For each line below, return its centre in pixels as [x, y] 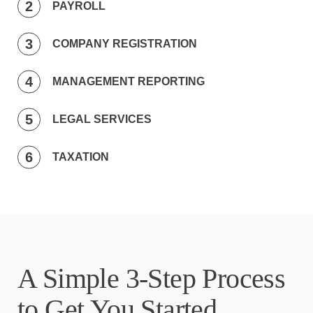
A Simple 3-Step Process [152, 279]
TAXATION [81, 157]
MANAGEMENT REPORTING [129, 82]
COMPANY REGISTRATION [125, 44]
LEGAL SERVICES [102, 119]
